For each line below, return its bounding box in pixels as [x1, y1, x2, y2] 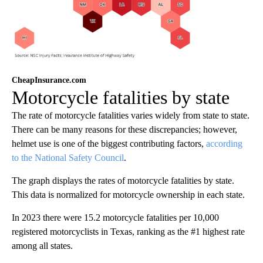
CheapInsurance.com [12, 76, 86, 85]
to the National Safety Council [12, 153, 124, 163]
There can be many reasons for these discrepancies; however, [12, 124, 237, 135]
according [206, 139, 242, 149]
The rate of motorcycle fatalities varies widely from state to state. [12, 110, 249, 121]
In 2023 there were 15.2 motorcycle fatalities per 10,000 [12, 213, 219, 223]
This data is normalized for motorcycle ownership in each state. [12, 190, 245, 200]
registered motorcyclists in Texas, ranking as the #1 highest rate [12, 227, 245, 237]
